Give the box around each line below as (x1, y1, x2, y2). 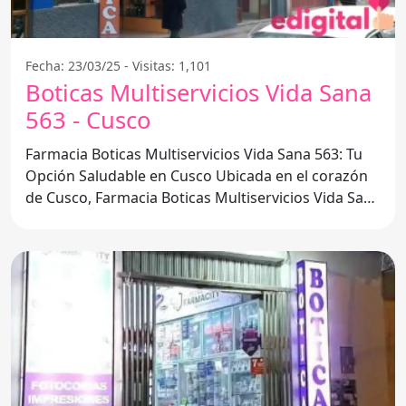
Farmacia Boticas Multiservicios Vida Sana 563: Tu (25, 143, 362, 164)
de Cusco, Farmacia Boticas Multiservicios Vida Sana (25, 187, 381, 208)
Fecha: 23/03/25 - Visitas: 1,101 (25, 56, 211, 74)
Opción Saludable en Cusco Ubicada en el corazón (25, 165, 216, 186)
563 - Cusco (25, 103, 150, 136)
